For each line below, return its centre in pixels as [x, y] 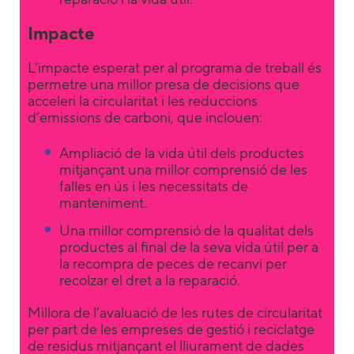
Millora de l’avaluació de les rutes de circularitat [175, 313]
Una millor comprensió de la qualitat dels [186, 231]
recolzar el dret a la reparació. [150, 281]
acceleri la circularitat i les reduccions [143, 101]
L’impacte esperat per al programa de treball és [175, 68]
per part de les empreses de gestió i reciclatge [171, 330]
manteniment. [103, 203]
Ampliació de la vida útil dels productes [182, 153]
